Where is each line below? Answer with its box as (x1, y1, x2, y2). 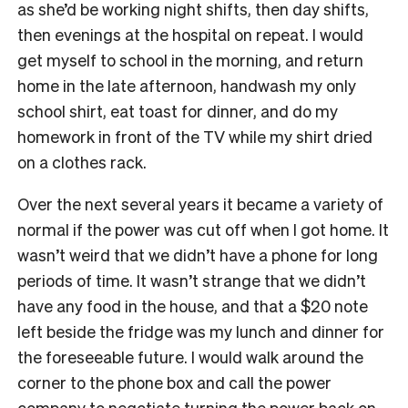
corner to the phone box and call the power (17, 371, 331, 393)
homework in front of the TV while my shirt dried (17, 125, 372, 147)
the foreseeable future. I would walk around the (17, 345, 363, 367)
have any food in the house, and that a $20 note (17, 294, 368, 316)
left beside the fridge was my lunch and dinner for (17, 320, 384, 342)
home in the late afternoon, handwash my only (17, 74, 356, 96)
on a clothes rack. (17, 150, 147, 172)
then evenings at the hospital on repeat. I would (17, 23, 363, 45)
